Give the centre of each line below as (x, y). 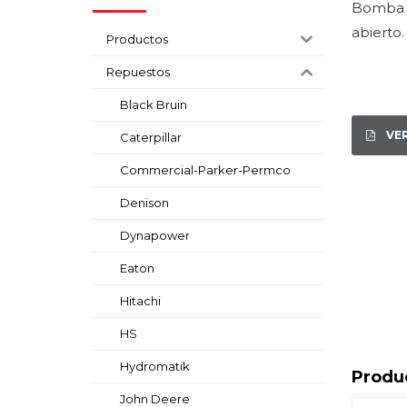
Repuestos (138, 72)
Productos (137, 40)
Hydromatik (155, 367)
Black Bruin (154, 105)
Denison (144, 203)
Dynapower (155, 236)
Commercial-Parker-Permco (205, 170)
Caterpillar (151, 138)
